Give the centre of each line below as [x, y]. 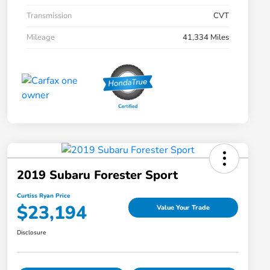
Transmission [49, 16]
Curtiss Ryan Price [43, 196]
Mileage [41, 38]
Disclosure [31, 233]
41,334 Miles [206, 38]
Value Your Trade [183, 207]
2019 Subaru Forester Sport [97, 175]
